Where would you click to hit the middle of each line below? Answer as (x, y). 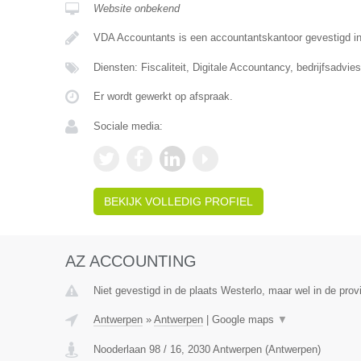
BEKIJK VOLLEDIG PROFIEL (178, 201)
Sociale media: (128, 126)
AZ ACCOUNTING (131, 261)
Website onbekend (136, 8)
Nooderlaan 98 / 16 (137, 349)
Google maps (244, 320)
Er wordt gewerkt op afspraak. (163, 96)
